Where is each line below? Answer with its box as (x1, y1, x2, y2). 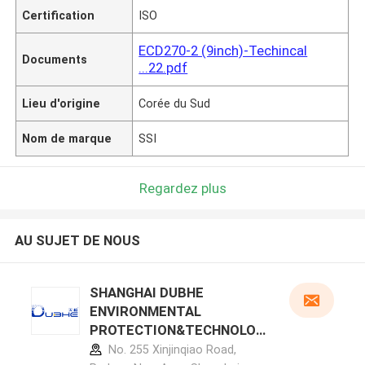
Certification (22, 8, 95, 22)
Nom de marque (22, 131, 112, 145)
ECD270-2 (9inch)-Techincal (139, 42, 308, 59)
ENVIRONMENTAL (89, 303, 201, 320)
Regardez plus (139, 179, 226, 196)
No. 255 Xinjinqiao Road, (104, 343, 236, 357)
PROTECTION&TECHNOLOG (89, 322, 265, 339)
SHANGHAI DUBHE (89, 284, 204, 301)
